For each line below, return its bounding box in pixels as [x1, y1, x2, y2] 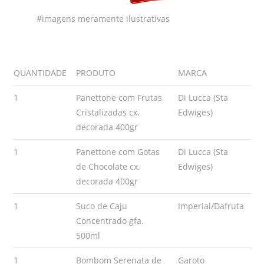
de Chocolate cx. [75, 161, 140, 172]
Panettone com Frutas [75, 92, 162, 103]
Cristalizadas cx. [75, 107, 140, 118]
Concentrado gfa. [75, 215, 144, 226]
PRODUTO [75, 67, 115, 78]
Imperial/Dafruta [177, 200, 244, 212]
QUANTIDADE [13, 67, 67, 78]
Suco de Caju [75, 200, 127, 212]
